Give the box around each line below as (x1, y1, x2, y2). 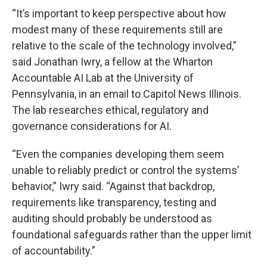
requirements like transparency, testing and (12, 196, 216, 209)
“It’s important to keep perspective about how (12, 7, 226, 20)
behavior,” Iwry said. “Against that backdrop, (12, 180, 215, 193)
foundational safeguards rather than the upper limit (12, 228, 252, 241)
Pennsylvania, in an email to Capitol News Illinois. (12, 88, 241, 100)
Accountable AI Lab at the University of (12, 72, 194, 84)
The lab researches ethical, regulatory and (12, 104, 209, 116)
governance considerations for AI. (12, 120, 172, 132)
